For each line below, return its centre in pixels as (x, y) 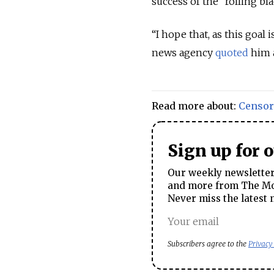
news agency (182, 53)
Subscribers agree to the (208, 243)
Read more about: (195, 106)
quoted (231, 53)
